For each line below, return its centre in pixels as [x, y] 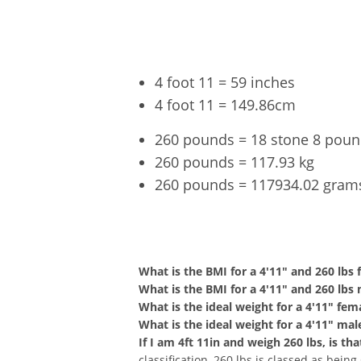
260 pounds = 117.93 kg [234, 162]
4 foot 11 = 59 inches [225, 82]
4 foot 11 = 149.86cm [225, 104]
